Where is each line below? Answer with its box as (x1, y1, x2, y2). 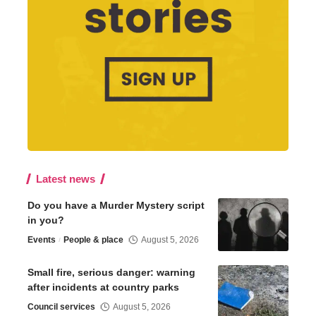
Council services (28, 302, 95, 312)
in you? (28, 214, 64, 226)
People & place (63, 235, 123, 245)
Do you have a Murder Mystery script (28, 200, 205, 212)
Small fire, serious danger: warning (28, 267, 195, 279)
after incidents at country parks (28, 281, 179, 293)
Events (28, 235, 56, 245)
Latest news (36, 173, 95, 186)
